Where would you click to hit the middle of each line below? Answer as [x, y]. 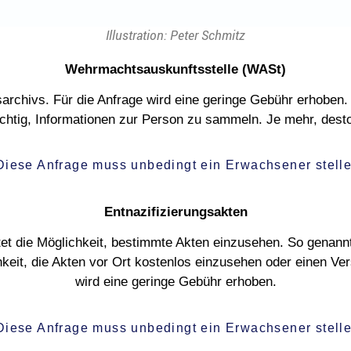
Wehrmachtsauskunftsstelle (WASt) [175, 69]
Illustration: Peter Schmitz [175, 35]
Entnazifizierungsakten [175, 212]
